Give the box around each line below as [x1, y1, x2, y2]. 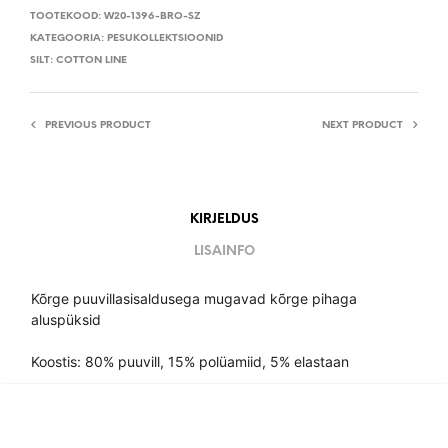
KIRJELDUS [189, 212, 259, 226]
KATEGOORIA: [30, 33, 107, 45]
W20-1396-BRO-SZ [104, 11, 201, 23]
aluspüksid [31, 311, 101, 329]
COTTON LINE [56, 55, 127, 67]
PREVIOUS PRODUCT [45, 120, 151, 132]
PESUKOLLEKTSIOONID [107, 33, 223, 45]
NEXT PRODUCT [322, 120, 403, 132]
